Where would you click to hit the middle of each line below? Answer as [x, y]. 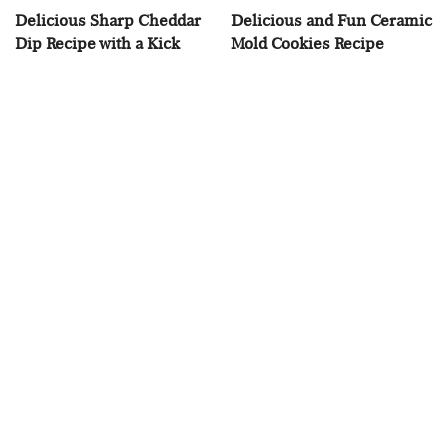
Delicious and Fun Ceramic [331, 20]
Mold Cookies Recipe [307, 43]
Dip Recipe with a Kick [97, 43]
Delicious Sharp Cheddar [108, 20]
